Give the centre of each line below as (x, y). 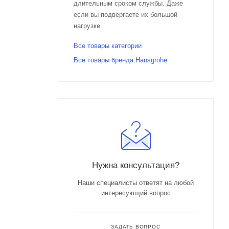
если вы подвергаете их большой (125, 15)
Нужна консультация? (136, 165)
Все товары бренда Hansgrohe (120, 60)
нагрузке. (88, 26)
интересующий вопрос (136, 193)
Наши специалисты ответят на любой (136, 183)
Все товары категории (108, 46)
